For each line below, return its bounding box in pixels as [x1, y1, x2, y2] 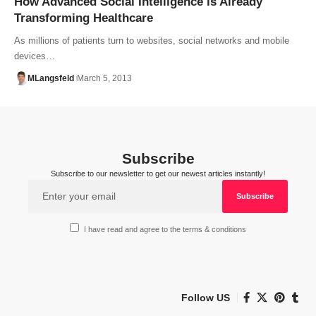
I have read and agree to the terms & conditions [84, 225, 247, 234]
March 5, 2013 [76, 73, 132, 83]
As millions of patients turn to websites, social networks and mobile [14, 35, 289, 46]
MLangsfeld [27, 73, 74, 83]
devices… [14, 50, 55, 61]
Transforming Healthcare [14, 11, 153, 25]
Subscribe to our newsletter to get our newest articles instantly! [51, 169, 265, 178]
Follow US [181, 291, 230, 303]
